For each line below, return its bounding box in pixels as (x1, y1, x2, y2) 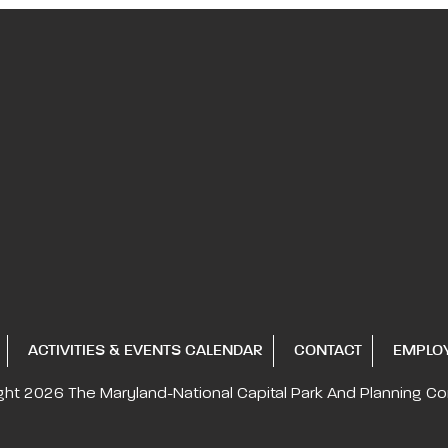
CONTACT (294, 342, 362, 359)
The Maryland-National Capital (68, 386, 291, 402)
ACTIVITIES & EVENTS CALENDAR (28, 342, 263, 359)
